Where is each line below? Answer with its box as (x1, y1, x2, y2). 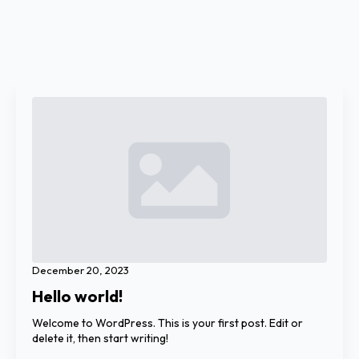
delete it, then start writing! (32, 330, 168, 345)
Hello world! (32, 285, 123, 306)
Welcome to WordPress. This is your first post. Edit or (32, 315, 303, 330)
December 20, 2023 (32, 263, 129, 276)
